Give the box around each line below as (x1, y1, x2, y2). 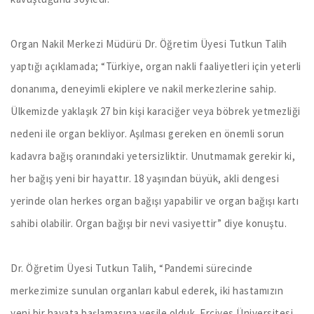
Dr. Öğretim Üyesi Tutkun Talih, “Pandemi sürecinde (11, 261, 252, 275)
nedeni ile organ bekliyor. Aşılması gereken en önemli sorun (11, 127, 285, 141)
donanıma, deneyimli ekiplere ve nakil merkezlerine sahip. (11, 82, 277, 96)
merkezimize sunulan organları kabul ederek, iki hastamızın (11, 284, 283, 298)
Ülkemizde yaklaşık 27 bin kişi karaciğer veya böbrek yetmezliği (11, 104, 301, 118)
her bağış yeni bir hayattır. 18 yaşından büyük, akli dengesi (11, 172, 279, 186)
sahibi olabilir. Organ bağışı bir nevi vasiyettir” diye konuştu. (11, 217, 287, 231)
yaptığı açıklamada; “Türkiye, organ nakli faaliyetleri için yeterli (11, 60, 301, 74)
